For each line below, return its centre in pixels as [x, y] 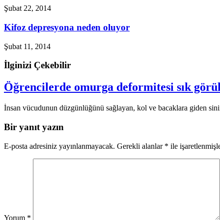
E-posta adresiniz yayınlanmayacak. [59, 146]
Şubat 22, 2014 [27, 8]
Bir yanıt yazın [34, 127]
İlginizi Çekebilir [37, 65]
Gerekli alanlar [141, 146]
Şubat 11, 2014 [27, 46]
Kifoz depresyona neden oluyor [67, 27]
